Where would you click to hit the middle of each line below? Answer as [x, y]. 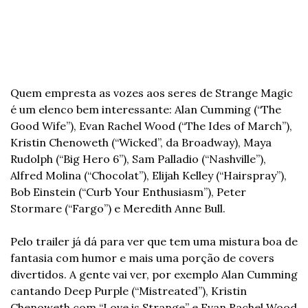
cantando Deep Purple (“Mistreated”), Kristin [129, 290]
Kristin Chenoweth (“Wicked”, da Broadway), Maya [141, 142]
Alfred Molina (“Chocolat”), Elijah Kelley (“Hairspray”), [148, 175]
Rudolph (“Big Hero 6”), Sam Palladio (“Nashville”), [138, 158]
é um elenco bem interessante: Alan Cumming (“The [146, 109]
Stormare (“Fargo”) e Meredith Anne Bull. [118, 208]
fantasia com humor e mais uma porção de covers [142, 257]
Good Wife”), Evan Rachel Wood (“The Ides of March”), [151, 125]
